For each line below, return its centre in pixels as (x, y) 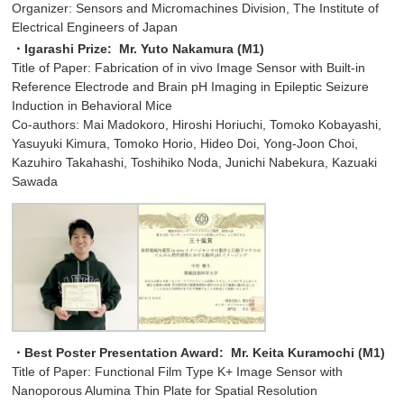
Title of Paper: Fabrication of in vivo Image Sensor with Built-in (189, 68)
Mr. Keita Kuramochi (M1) (307, 353)
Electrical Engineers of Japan (95, 28)
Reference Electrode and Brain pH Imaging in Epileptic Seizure (191, 87)
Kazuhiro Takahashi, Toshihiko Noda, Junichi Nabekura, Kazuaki (195, 163)
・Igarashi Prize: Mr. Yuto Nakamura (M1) (138, 49)
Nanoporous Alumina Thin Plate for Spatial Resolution (165, 391)
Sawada (35, 182)
